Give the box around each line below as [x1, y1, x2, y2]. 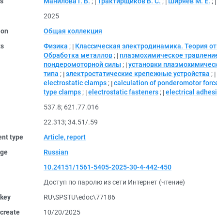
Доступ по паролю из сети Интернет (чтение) [44, 178, 185, 186]
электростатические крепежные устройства [66, 70, 210, 77]
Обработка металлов [44, 51, 112, 59]
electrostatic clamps [44, 79, 107, 87]
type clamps [44, 88, 81, 96]
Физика [44, 42, 68, 50]
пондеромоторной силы [44, 61, 121, 68]
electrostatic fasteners [88, 88, 158, 96]
